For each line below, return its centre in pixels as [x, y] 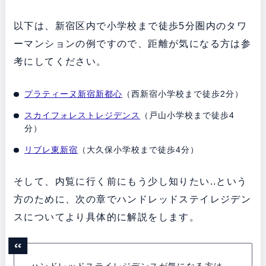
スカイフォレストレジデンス [83, 115]
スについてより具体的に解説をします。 [107, 217]
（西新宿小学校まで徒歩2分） [183, 94]
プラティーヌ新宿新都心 [74, 94]
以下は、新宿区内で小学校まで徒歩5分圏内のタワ [130, 26]
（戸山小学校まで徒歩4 [188, 115]
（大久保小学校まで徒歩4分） [139, 150]
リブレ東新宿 [51, 150]
